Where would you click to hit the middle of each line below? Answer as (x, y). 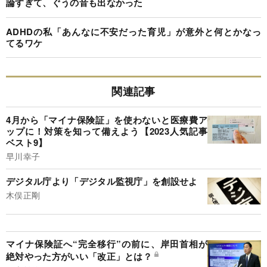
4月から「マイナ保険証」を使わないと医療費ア (107, 119)
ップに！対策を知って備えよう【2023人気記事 (107, 131)
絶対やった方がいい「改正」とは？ (79, 257)
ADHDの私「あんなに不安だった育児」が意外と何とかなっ (133, 31)
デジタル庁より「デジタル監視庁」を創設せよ (102, 181)
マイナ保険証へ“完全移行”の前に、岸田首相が (107, 244)
